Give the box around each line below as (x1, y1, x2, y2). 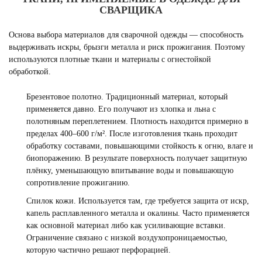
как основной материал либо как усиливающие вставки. (26, 221, 226, 230)
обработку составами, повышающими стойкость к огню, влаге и (26, 142, 253, 150)
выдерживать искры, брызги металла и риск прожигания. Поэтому (9, 43, 245, 51)
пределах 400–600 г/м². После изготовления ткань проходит (26, 129, 237, 138)
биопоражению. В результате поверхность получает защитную (26, 154, 247, 163)
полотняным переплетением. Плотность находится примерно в (26, 117, 249, 126)
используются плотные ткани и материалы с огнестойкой (9, 55, 211, 64)
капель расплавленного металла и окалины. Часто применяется (26, 209, 249, 218)
